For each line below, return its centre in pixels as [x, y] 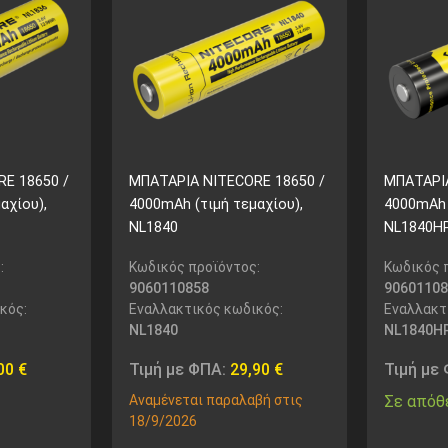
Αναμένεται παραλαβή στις [215, 399]
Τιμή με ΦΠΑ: [179, 369]
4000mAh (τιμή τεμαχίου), [215, 205]
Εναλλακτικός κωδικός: [205, 308]
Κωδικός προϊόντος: [194, 266]
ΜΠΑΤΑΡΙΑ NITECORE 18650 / [226, 182]
